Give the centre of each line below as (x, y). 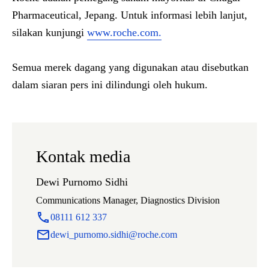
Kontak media (83, 156)
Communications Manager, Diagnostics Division (128, 200)
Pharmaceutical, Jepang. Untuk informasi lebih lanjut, (130, 15)
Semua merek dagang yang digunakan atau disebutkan (130, 67)
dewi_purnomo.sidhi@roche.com (114, 234)
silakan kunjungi (50, 32)
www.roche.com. (124, 32)
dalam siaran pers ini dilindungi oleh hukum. (110, 85)
